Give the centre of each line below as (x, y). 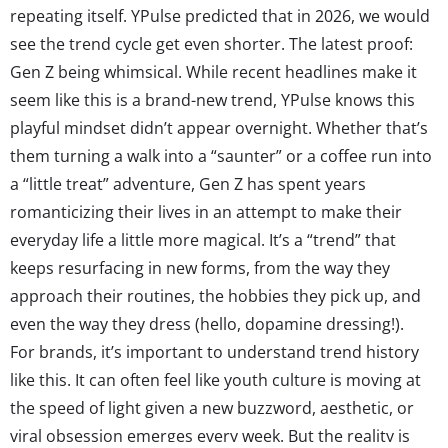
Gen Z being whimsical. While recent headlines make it (213, 71)
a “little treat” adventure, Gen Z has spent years (188, 183)
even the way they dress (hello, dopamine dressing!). (211, 323)
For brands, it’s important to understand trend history (214, 351)
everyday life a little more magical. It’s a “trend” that (203, 239)
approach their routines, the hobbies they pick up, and (215, 295)
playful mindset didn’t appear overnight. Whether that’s (219, 127)
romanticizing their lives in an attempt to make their (206, 211)
